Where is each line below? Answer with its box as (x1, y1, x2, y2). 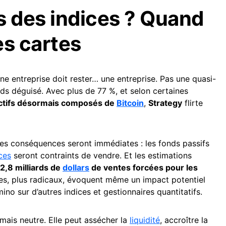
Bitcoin (117, 97, 144, 108)
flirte (182, 97, 203, 108)
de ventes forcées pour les (89, 162, 198, 173)
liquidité (130, 214, 160, 225)
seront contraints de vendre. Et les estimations (11, 150, 192, 160)
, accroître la (160, 214, 208, 225)
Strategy (148, 97, 182, 108)
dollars (63, 162, 89, 173)
